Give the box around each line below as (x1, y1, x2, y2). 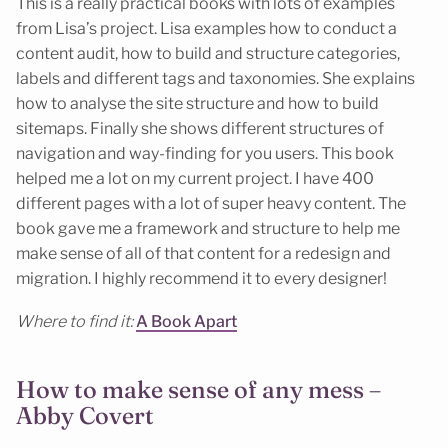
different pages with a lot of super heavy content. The (16, 194, 406, 214)
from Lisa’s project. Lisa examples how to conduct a (16, 19, 397, 39)
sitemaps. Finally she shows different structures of (16, 119, 384, 139)
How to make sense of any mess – (16, 374, 381, 404)
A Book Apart (136, 311, 237, 331)
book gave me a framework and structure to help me (16, 219, 400, 239)
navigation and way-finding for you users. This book (16, 144, 394, 164)
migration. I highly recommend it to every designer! (16, 269, 387, 289)
